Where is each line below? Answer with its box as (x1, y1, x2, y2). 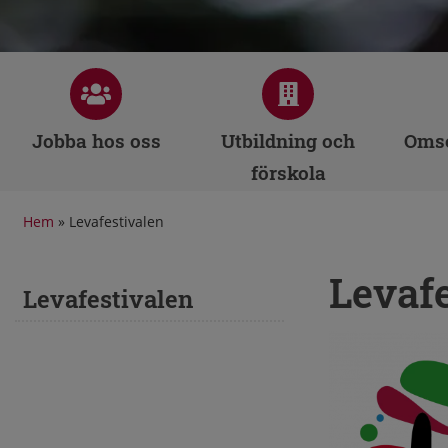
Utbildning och (221, 128, 355, 153)
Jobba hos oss (31, 128, 161, 153)
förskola (250, 160, 326, 185)
